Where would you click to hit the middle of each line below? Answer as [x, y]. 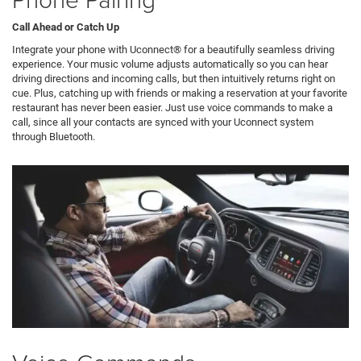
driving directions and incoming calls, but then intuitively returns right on [174, 78]
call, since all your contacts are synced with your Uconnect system [163, 122]
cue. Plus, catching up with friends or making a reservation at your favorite [180, 93]
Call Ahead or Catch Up [66, 27]
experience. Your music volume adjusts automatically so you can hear [170, 64]
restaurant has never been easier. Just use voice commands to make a [172, 107]
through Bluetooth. [54, 136]
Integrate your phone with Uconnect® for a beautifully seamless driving [173, 49]
